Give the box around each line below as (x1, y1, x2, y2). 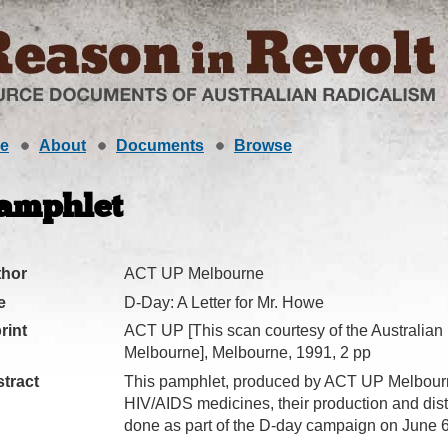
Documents (116, 137, 204, 154)
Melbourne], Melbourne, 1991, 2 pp (124, 344, 371, 362)
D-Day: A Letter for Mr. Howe (124, 293, 324, 311)
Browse (234, 137, 292, 154)
